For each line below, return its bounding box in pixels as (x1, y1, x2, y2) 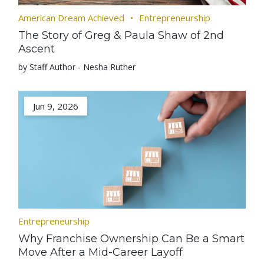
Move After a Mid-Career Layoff (18, 246, 183, 259)
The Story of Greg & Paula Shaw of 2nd (18, 29, 225, 42)
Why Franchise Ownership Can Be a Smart (18, 232, 245, 245)
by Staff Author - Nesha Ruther (18, 61, 136, 72)
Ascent (18, 42, 55, 55)
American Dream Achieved (18, 12, 125, 24)
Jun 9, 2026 (33, 100, 79, 112)
